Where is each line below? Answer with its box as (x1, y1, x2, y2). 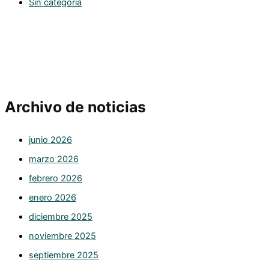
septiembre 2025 (29, 250, 98, 261)
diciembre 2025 (29, 211, 92, 223)
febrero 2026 (29, 173, 82, 184)
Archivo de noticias (5, 97, 146, 116)
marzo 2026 (29, 154, 79, 165)
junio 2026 (29, 134, 72, 146)
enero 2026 (29, 192, 76, 204)
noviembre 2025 (29, 231, 96, 242)
